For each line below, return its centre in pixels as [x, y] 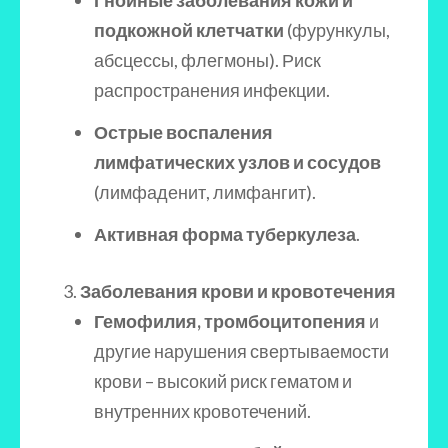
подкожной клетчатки [190, 30]
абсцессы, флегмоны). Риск [207, 60]
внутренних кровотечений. [202, 411]
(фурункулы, [338, 30]
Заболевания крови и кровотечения [238, 291]
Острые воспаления [183, 132]
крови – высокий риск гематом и [223, 381]
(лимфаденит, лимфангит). [205, 192]
